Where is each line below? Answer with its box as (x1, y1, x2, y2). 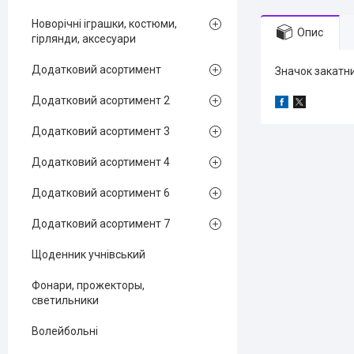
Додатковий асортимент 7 (32, 217, 170, 230)
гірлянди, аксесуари (32, 32, 136, 45)
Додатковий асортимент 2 (32, 94, 170, 107)
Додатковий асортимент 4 (32, 156, 170, 168)
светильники (32, 294, 99, 307)
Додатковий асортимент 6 (32, 186, 170, 199)
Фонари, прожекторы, (32, 279, 145, 292)
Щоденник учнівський (32, 248, 145, 261)
